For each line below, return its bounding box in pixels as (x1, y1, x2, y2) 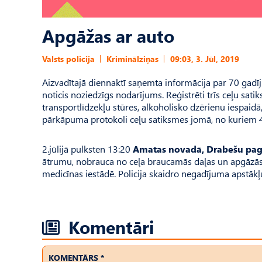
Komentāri (68, 215, 154, 239)
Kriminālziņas (106, 53, 158, 64)
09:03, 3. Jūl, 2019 (170, 53, 239, 64)
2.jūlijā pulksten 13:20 (42, 143, 130, 155)
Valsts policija (42, 53, 95, 64)
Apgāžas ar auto (42, 23, 174, 47)
